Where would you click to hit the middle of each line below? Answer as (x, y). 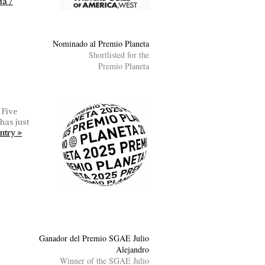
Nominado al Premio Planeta (101, 43)
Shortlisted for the (119, 54)
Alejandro (132, 249)
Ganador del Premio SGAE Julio (94, 238)
